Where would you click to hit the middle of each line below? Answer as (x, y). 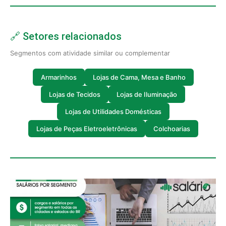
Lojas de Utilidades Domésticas (113, 111)
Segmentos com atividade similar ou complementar (90, 53)
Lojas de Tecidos (75, 94)
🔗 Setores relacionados (66, 36)
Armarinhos (59, 77)
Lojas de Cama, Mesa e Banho (139, 77)
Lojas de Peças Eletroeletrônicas (87, 128)
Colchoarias (172, 128)
